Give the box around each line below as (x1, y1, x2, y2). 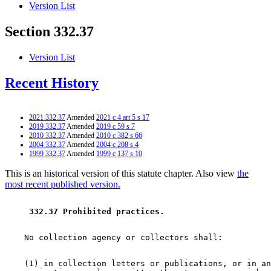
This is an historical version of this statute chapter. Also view (5, 168, 237, 178)
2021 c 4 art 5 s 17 (96, 113, 149, 122)
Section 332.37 (5, 24, 94, 40)
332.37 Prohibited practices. (24, 206, 169, 216)
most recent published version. (5, 178, 120, 189)
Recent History (5, 75, 99, 91)
